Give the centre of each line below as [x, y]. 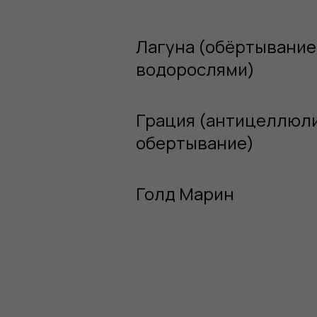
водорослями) [195, 69]
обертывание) [195, 142]
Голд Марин [185, 193]
